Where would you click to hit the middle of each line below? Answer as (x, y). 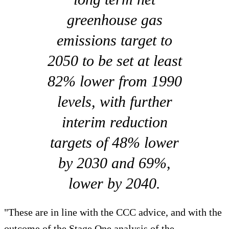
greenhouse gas (114, 20)
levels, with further (114, 102)
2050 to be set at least (114, 61)
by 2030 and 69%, (114, 163)
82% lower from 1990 (114, 81)
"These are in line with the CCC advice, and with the (113, 212)
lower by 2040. (114, 184)
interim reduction (114, 122)
